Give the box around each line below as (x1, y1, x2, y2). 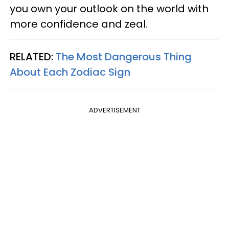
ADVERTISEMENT (88, 105, 141, 115)
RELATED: (10, 49, 56, 64)
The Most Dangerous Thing (56, 49, 192, 64)
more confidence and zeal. (10, 16, 150, 31)
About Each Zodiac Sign (10, 64, 130, 79)
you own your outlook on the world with (10, 1, 209, 16)
